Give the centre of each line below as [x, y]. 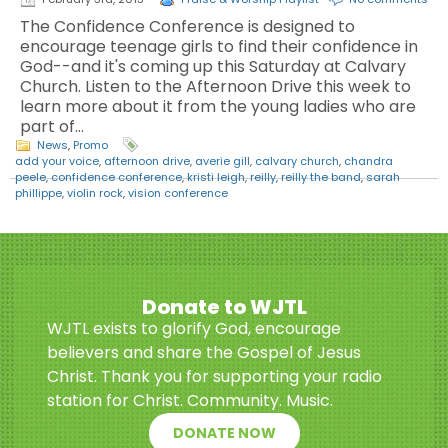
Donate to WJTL [224, 307]
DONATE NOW [224, 433]
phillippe [38, 193]
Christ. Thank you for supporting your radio [214, 376]
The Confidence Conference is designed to [187, 26]
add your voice [57, 161]
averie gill [222, 161]
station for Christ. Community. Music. [190, 400]
